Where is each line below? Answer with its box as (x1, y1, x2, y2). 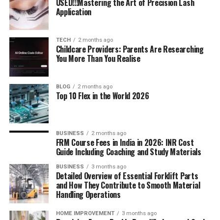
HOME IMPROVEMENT (55, 210, 114, 217)
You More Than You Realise (55, 53, 140, 64)
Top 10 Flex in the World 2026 (55, 90, 149, 102)
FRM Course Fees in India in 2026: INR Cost (55, 137, 194, 148)
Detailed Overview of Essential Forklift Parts (55, 170, 198, 182)
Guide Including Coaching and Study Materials (55, 146, 201, 158)
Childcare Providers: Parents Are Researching (55, 43, 204, 55)
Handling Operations (55, 189, 121, 200)
